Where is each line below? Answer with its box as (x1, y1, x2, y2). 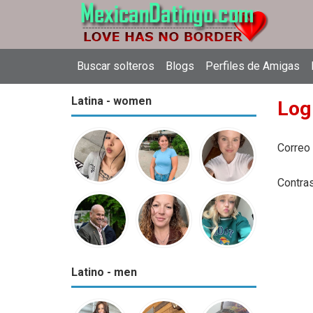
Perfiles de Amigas (205, 59, 300, 73)
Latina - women (71, 94, 152, 108)
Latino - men (71, 265, 137, 279)
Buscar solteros (77, 59, 154, 73)
